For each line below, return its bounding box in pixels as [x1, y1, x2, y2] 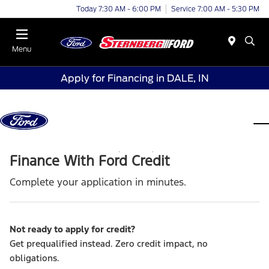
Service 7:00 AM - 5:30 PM [171, 4, 259, 13]
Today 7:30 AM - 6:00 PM [76, 4, 161, 13]
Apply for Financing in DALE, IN [60, 72, 209, 84]
